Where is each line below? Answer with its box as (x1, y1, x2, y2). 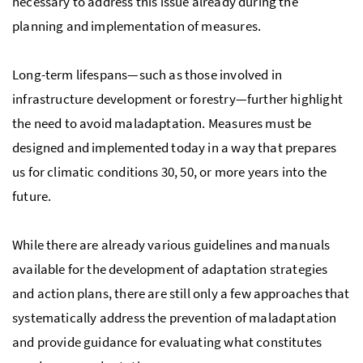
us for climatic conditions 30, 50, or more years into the (12, 163, 327, 181)
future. (12, 187, 52, 206)
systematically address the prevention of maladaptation (12, 309, 337, 327)
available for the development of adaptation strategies (12, 260, 328, 279)
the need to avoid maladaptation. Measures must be (12, 114, 312, 133)
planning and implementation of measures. (12, 17, 262, 36)
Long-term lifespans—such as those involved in (12, 66, 282, 84)
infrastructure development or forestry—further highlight (12, 90, 343, 109)
